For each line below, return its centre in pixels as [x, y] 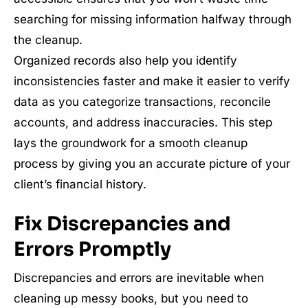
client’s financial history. [80, 185]
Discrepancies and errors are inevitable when [139, 278]
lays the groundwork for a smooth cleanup [131, 143]
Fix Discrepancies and [122, 224]
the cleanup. [48, 40]
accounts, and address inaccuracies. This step [143, 123]
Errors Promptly [92, 250]
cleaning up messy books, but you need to [131, 299]
